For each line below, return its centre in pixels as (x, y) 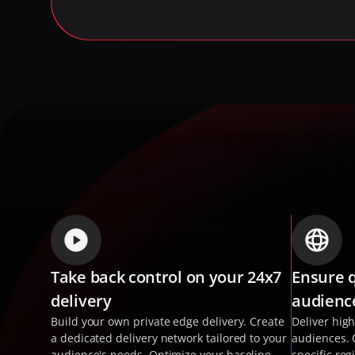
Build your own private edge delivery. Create (168, 321)
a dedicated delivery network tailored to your (169, 338)
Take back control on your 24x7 (166, 277)
